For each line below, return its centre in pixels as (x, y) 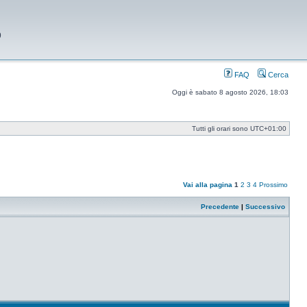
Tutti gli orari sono (221, 128)
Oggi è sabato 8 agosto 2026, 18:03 (230, 92)
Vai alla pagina (208, 185)
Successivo (265, 207)
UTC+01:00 (268, 128)
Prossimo (273, 185)
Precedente (220, 207)
